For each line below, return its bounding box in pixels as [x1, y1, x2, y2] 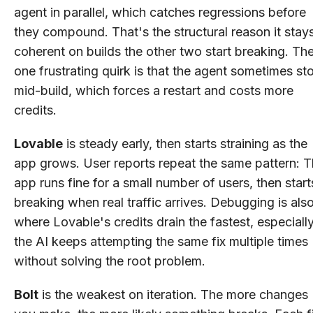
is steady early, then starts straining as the [63, 136, 307, 151]
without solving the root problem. [14, 253, 205, 268]
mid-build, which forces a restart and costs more [14, 82, 293, 98]
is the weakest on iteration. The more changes [38, 286, 308, 302]
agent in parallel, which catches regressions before [14, 4, 306, 20]
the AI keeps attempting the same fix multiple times [14, 233, 308, 249]
